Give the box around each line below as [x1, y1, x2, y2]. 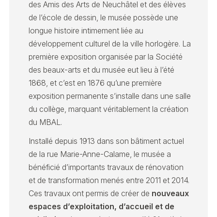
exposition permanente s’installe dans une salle [29, 91, 191, 101]
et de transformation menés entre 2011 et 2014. [29, 175, 190, 186]
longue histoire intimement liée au [29, 25, 144, 35]
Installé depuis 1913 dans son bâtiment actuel [29, 136, 185, 146]
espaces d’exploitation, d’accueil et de [29, 201, 175, 212]
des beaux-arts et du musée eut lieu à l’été [29, 64, 175, 75]
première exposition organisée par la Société [29, 51, 183, 62]
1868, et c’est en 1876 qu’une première [29, 77, 162, 88]
